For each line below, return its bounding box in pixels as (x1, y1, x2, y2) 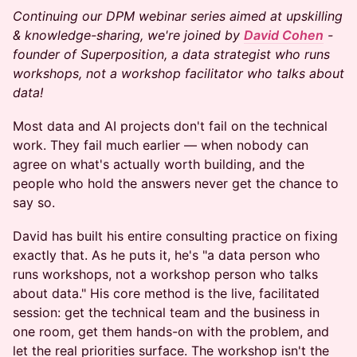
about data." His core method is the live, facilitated (13, 285, 320, 301)
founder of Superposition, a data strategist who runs (13, 46, 330, 62)
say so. (13, 194, 55, 210)
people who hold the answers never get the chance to (13, 175, 339, 191)
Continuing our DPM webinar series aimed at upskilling (13, 8, 343, 24)
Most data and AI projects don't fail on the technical (13, 118, 328, 134)
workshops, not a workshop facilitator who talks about (13, 65, 344, 81)
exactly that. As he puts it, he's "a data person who (13, 247, 320, 263)
